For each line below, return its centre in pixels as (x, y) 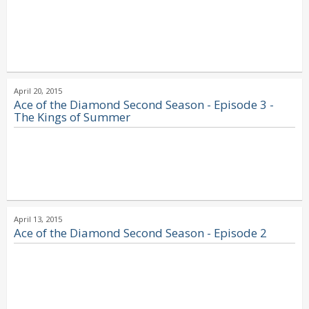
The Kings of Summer (72, 117)
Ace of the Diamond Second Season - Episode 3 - (144, 104)
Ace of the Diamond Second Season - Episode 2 (140, 233)
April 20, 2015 (38, 91)
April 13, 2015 (38, 219)
